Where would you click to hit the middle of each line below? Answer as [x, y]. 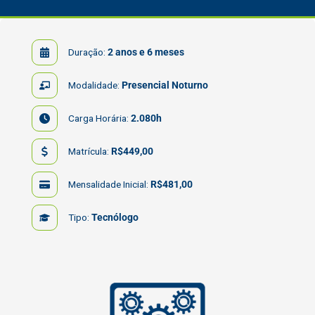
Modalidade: [95, 85]
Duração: [88, 52]
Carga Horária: [99, 118]
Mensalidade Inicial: [109, 184]
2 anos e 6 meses [146, 52]
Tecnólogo [115, 217]
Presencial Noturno [165, 85]
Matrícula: [90, 151]
